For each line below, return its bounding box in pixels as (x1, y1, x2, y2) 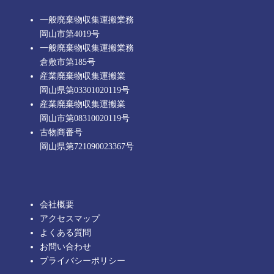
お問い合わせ (39, 242, 91, 252)
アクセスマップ (39, 213, 100, 224)
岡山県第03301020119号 (39, 85, 130, 95)
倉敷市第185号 (39, 57, 95, 67)
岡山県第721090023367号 (39, 141, 134, 152)
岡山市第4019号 (39, 29, 100, 39)
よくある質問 (39, 228, 91, 238)
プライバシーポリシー (39, 256, 125, 266)
